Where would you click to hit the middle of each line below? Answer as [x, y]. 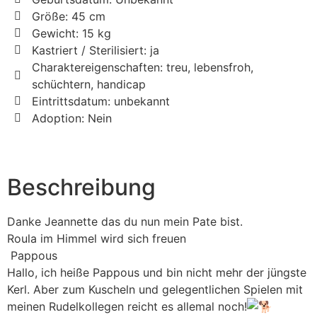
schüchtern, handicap [89, 85]
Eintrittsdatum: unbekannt [101, 102]
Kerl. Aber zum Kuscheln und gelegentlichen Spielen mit [155, 290]
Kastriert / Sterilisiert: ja [96, 51]
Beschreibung [81, 188]
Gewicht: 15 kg [71, 34]
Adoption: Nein [72, 119]
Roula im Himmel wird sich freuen [97, 239]
